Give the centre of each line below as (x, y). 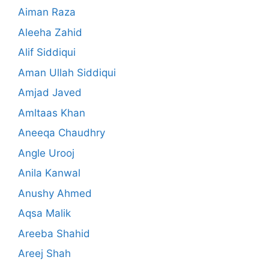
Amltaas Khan (52, 113)
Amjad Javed (50, 93)
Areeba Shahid (54, 233)
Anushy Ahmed (55, 193)
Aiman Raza (47, 12)
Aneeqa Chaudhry (62, 133)
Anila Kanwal (49, 173)
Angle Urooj (46, 153)
